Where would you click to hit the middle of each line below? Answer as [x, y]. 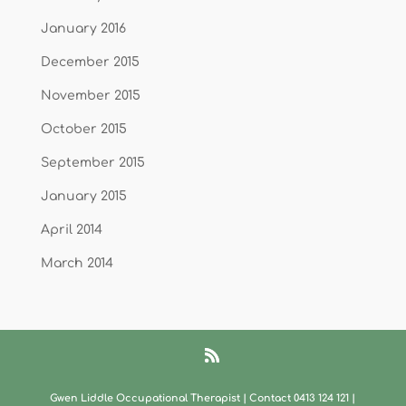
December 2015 [90, 63]
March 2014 [77, 264]
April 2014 [71, 230]
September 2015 [92, 163]
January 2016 [83, 29]
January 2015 [83, 197]
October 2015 [83, 130]
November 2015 [90, 96]
